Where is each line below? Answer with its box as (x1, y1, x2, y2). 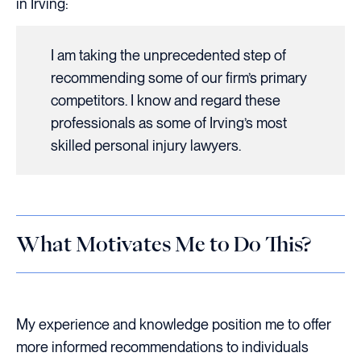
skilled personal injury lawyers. (50, 136, 241, 154)
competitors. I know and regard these (50, 91, 280, 109)
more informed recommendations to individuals (16, 338, 309, 355)
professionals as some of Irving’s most (50, 114, 287, 131)
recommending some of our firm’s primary (50, 68, 307, 86)
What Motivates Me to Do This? (16, 234, 311, 254)
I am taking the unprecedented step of (50, 46, 286, 64)
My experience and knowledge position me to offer (16, 316, 331, 333)
